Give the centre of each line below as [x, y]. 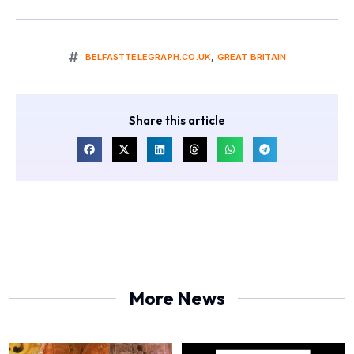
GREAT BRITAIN [252, 56]
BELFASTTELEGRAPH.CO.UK [148, 56]
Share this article [177, 120]
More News [177, 299]
